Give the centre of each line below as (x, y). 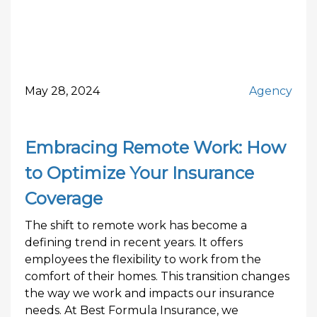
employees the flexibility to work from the (143, 259)
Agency (271, 91)
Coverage (64, 198)
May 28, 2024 (62, 91)
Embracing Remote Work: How (155, 148)
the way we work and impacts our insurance (150, 293)
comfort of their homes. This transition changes (157, 276)
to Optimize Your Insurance (139, 173)
